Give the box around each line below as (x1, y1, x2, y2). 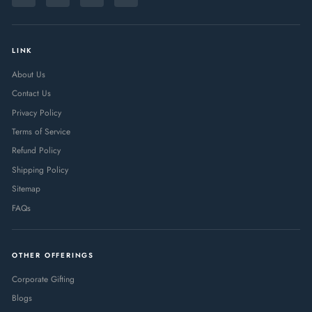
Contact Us (12, 87, 51, 100)
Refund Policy (12, 144, 61, 157)
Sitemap (12, 182, 40, 196)
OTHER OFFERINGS (12, 249, 94, 260)
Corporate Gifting (12, 272, 75, 286)
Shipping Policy (12, 163, 68, 176)
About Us (12, 68, 45, 81)
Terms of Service (12, 125, 70, 138)
